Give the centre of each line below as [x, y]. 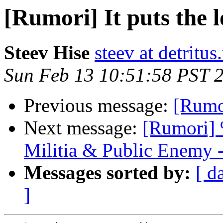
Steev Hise [47, 53]
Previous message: [99, 106]
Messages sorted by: [107, 173]
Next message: [83, 128]
